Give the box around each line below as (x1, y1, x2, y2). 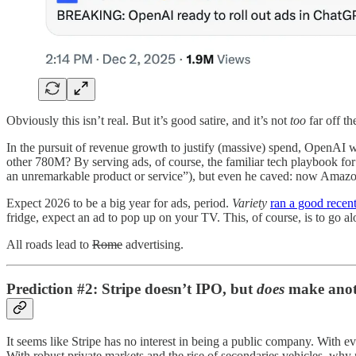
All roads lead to (6, 237, 92, 251)
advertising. (122, 237, 184, 251)
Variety (232, 195, 267, 210)
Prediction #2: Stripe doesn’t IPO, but (6, 281, 257, 298)
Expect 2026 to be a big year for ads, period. (6, 195, 232, 210)
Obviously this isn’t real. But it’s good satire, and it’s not (6, 113, 290, 127)
